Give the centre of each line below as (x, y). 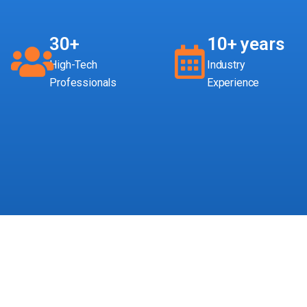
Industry (226, 65)
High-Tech (73, 65)
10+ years (245, 44)
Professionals (83, 83)
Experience (233, 83)
